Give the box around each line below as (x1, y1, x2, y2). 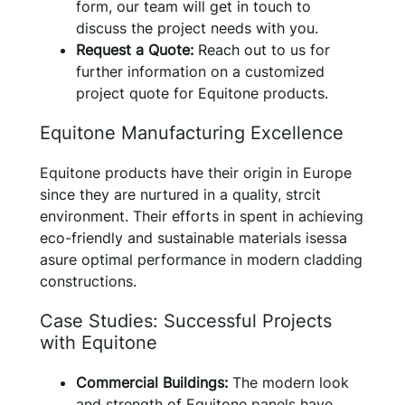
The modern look (228, 372, 349, 391)
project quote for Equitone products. (76, 83, 328, 102)
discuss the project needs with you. (76, 18, 318, 37)
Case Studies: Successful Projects (40, 309, 332, 332)
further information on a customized (76, 61, 325, 80)
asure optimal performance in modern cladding (40, 250, 363, 268)
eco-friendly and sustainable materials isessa (40, 228, 347, 247)
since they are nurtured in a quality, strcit (40, 184, 321, 203)
